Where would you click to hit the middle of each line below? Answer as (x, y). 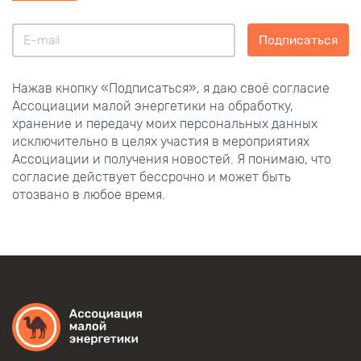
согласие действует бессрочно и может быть (151, 176)
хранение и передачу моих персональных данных (165, 123)
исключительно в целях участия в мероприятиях (161, 141)
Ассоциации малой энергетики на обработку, (153, 106)
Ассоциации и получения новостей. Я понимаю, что (172, 159)
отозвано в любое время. (89, 194)
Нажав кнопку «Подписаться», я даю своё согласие (171, 88)
